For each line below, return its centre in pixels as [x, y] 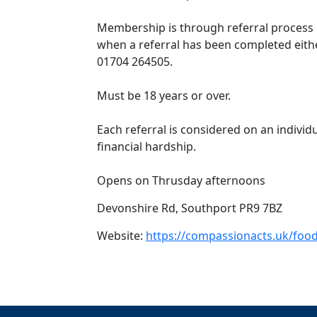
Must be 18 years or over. [164, 96]
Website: [121, 236]
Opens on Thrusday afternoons [181, 180]
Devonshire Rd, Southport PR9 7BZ [190, 208]
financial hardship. [146, 146]
